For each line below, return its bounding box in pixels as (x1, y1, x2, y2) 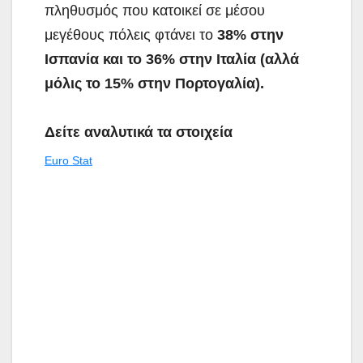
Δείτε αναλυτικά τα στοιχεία (45, 123, 233, 140)
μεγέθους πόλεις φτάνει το (45, 26, 217, 43)
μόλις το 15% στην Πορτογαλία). (45, 75, 264, 92)
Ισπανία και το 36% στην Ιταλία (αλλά (45, 50, 299, 67)
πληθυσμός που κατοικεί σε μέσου (45, 2, 265, 19)
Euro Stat (45, 153, 92, 167)
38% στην (217, 26, 284, 43)
